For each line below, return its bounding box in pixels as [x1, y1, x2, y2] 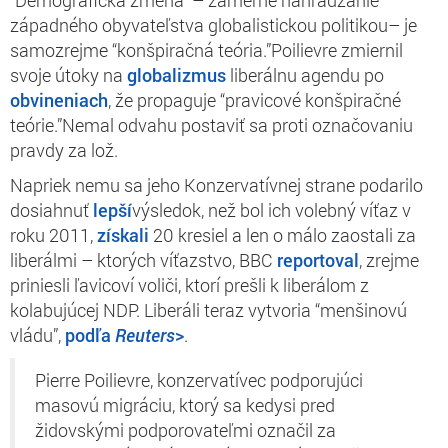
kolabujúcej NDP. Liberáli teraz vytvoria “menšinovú [10, 297, 407, 322]
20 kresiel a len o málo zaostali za [149, 222, 416, 247]
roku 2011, [10, 222, 97, 247]
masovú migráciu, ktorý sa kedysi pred [35, 393, 335, 417]
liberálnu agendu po [226, 62, 384, 87]
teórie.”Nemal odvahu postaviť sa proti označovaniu [10, 112, 413, 137]
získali [97, 222, 149, 247]
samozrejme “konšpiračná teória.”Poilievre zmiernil [10, 37, 403, 62]
